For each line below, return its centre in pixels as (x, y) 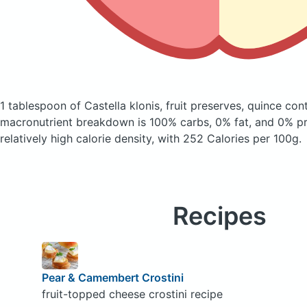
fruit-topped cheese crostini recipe (132, 294)
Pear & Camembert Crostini (112, 277)
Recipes (219, 216)
